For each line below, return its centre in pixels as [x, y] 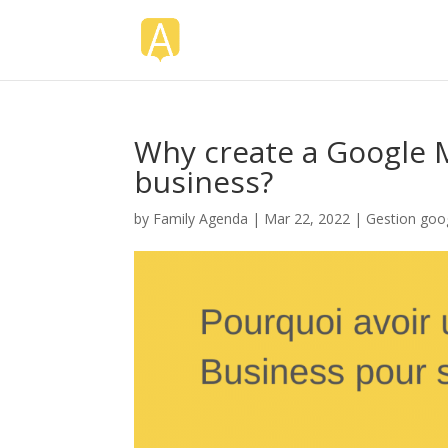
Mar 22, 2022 [307, 218]
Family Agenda [201, 218]
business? [204, 181]
